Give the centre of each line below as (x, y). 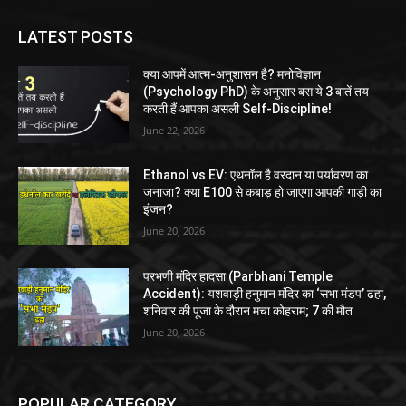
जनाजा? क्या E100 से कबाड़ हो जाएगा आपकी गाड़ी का (263, 193)
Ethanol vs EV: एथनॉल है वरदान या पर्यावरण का (256, 175)
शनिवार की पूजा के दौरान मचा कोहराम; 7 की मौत (248, 310)
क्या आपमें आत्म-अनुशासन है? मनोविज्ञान (232, 74)
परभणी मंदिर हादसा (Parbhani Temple (238, 276)
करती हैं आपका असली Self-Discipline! (238, 108)
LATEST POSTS (76, 36)
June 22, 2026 (174, 130)
